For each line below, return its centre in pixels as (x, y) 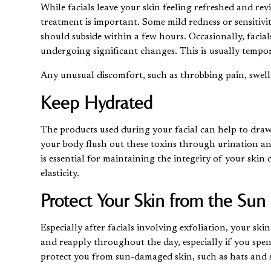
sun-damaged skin (154, 257)
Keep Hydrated (97, 102)
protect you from (78, 257)
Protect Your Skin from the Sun (153, 200)
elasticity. (60, 173)
